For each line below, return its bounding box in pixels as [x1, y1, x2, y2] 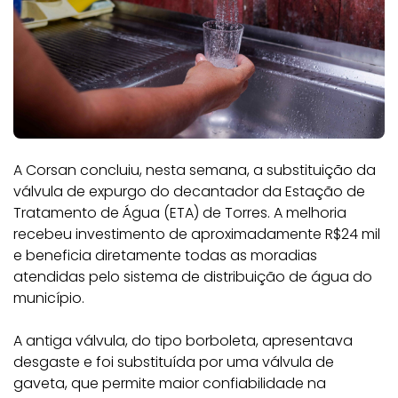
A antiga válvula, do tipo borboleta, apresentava [13, 330, 353, 351]
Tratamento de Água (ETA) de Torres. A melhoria [13, 203, 346, 223]
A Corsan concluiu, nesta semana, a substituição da [13, 160, 376, 180]
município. [13, 288, 84, 308]
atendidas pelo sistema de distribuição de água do [13, 267, 372, 287]
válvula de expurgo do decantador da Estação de [13, 181, 365, 202]
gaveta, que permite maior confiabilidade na [13, 373, 326, 394]
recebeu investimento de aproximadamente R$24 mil [13, 224, 380, 244]
